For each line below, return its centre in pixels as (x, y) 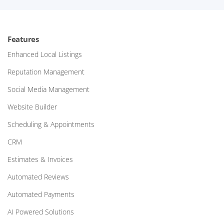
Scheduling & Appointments (51, 124)
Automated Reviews (38, 177)
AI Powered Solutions (41, 212)
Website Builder (32, 107)
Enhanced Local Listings (45, 54)
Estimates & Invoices (40, 159)
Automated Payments (41, 194)
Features (23, 39)
